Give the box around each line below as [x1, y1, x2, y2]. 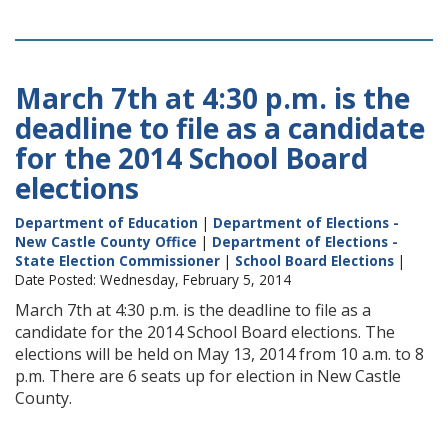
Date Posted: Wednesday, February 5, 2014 [15, 270, 291, 289]
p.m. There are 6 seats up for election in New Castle [15, 365, 401, 387]
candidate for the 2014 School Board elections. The [15, 321, 395, 343]
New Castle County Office [15, 232, 197, 251]
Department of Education [15, 213, 198, 232]
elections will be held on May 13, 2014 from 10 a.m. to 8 [15, 343, 424, 365]
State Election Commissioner [15, 251, 220, 270]
